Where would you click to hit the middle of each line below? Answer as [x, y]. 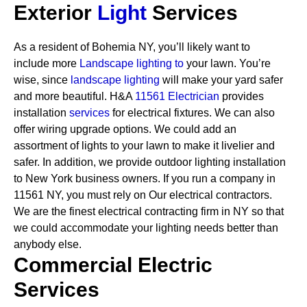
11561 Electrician [177, 96]
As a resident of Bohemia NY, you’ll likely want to [132, 47]
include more [47, 63]
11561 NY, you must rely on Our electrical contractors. [143, 195]
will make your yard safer [223, 80]
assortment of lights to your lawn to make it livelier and [144, 146]
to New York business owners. [87, 179]
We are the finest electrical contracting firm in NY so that [149, 211]
